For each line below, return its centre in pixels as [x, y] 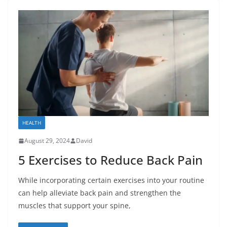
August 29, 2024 [47, 141]
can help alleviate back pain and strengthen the [100, 193]
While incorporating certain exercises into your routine [111, 180]
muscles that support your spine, [74, 206]
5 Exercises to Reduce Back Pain [110, 160]
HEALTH [32, 123]
